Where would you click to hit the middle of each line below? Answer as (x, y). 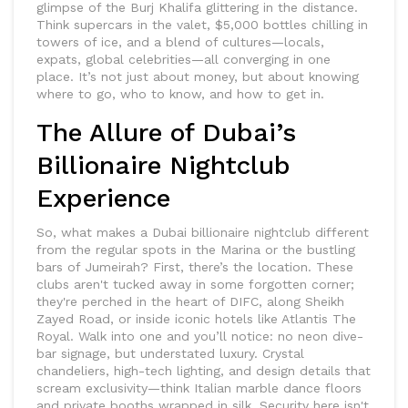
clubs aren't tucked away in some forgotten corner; (195, 285)
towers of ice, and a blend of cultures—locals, (180, 42)
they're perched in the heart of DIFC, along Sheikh (190, 302)
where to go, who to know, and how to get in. (180, 94)
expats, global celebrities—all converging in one (184, 60)
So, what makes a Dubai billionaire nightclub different (203, 233)
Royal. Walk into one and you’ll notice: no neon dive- (200, 337)
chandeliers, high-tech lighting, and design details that (204, 371)
